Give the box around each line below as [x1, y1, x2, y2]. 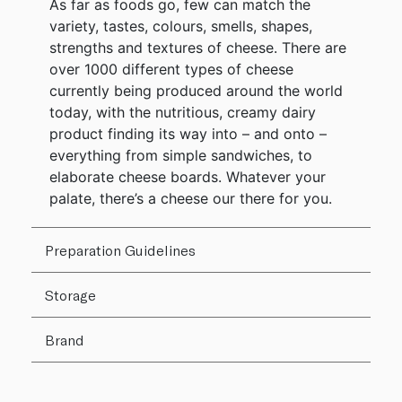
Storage [45, 285, 96, 303]
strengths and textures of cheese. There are [49, 38, 346, 57]
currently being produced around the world [49, 81, 343, 100]
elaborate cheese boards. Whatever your [49, 167, 326, 186]
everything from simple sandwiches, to [49, 145, 312, 164]
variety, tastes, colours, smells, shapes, [49, 16, 312, 35]
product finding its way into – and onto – [49, 124, 327, 143]
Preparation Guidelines [45, 240, 196, 258]
